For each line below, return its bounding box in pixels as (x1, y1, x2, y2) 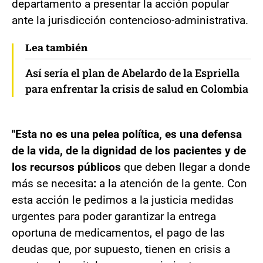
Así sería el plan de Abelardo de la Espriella (25, 65, 240, 80)
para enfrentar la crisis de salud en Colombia (25, 81, 248, 96)
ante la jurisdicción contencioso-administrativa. (12, 13, 248, 27)
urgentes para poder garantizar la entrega (12, 209, 216, 223)
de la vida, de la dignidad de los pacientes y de (12, 143, 246, 157)
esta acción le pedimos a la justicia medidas (12, 193, 234, 207)
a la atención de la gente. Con (96, 176, 247, 190)
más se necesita (12, 176, 93, 190)
